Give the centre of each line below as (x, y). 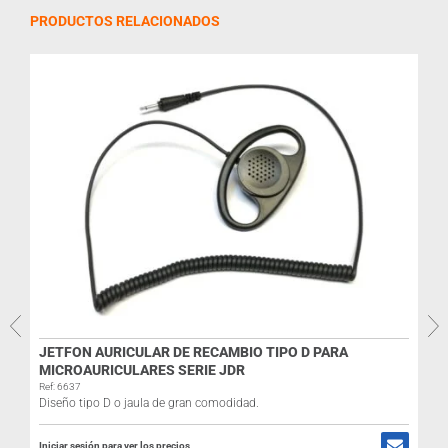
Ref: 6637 (60, 387)
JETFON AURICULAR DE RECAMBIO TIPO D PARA (193, 352)
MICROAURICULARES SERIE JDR (142, 370)
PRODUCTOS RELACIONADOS (125, 20)
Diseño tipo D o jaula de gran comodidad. (149, 403)
